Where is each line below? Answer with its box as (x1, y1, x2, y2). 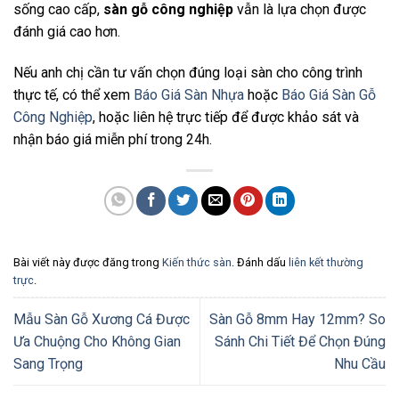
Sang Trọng (13, 355, 83, 373)
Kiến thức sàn (162, 256, 232, 270)
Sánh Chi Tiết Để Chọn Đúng (215, 333, 386, 351)
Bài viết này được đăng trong (13, 256, 162, 270)
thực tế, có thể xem (13, 85, 134, 103)
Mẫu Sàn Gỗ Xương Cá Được (13, 311, 190, 329)
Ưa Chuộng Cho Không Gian (13, 333, 181, 351)
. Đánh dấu (232, 256, 289, 270)
